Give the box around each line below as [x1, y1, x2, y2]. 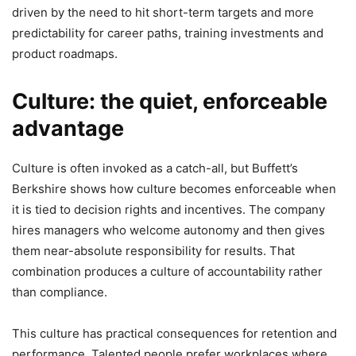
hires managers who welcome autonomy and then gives [12, 222, 325, 238]
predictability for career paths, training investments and [12, 25, 323, 41]
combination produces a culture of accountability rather [12, 264, 323, 280]
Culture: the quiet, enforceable [12, 88, 327, 115]
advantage [12, 115, 124, 142]
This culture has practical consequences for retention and [12, 326, 337, 342]
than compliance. [12, 284, 107, 300]
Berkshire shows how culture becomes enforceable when [12, 181, 336, 197]
